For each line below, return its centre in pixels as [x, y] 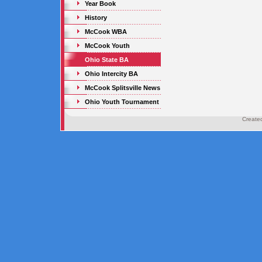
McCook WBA [106, 32]
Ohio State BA [106, 60]
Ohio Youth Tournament [122, 102]
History [96, 18]
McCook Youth [107, 46]
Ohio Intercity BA [111, 74]
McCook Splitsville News [122, 88]
